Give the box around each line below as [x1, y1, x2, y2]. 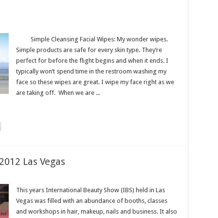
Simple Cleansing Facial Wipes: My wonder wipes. [16, 36, 168, 43]
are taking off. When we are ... [16, 89, 100, 96]
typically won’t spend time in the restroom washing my [16, 68, 166, 75]
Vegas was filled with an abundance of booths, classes [16, 197, 167, 204]
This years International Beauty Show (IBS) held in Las [16, 186, 165, 194]
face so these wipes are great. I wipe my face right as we [16, 78, 174, 86]
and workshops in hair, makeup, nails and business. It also [16, 208, 177, 215]
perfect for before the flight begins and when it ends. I [16, 57, 168, 64]
